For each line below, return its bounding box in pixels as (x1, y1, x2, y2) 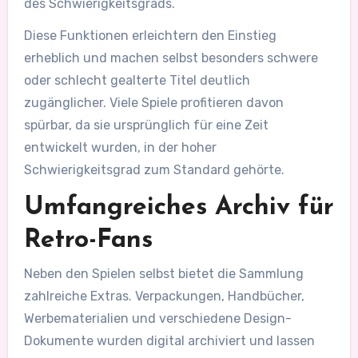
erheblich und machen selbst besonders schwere (23, 50, 318, 66)
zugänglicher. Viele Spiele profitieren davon (23, 95, 284, 111)
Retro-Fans (23, 228, 153, 254)
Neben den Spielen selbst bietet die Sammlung (23, 265, 304, 281)
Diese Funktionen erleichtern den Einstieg (23, 28, 276, 44)
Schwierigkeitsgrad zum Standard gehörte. (23, 162, 284, 178)
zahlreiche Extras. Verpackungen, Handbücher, (23, 288, 304, 304)
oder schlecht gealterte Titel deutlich (23, 73, 250, 89)
